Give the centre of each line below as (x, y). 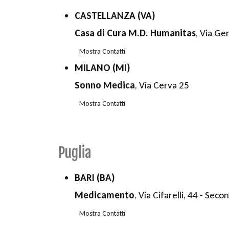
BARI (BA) (95, 178)
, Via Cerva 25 (162, 85)
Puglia (75, 153)
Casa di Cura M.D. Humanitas (135, 33)
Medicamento (105, 195)
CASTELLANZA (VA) (115, 16)
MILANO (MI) (102, 68)
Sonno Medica (105, 85)
